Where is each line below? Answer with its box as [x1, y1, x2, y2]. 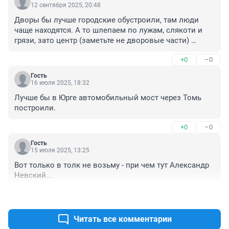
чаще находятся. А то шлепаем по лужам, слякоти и [14, 26, 202, 35]
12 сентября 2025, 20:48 [31, 2, 101, 9]
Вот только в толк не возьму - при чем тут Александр [14, 161, 209, 170]
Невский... [14, 171, 52, 180]
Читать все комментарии [74, 214, 172, 224]
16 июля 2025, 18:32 [31, 79, 89, 87]
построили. [14, 103, 56, 113]
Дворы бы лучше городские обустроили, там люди [14, 15, 199, 25]
